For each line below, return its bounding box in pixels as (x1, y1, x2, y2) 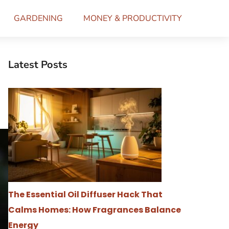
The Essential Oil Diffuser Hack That (8, 189, 163, 200)
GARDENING (14, 13, 63, 24)
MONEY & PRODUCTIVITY (83, 13, 182, 24)
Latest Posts (8, 58, 67, 72)
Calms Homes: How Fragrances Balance (8, 204, 181, 216)
